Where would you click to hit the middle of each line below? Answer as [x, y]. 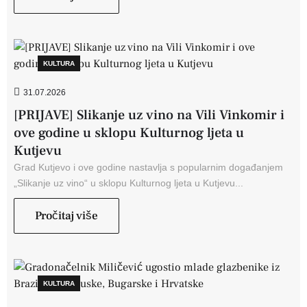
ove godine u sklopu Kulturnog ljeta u [129, 133]
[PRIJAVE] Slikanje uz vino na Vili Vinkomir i [149, 115]
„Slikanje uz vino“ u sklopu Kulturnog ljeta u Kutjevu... [128, 183]
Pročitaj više [66, 216]
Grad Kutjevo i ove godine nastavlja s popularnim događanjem [148, 167]
